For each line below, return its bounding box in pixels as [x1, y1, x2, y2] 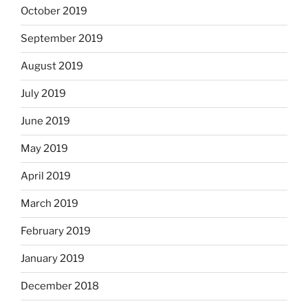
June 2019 [21, 115, 70, 127]
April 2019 [21, 170, 71, 182]
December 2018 [21, 280, 99, 292]
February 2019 [21, 225, 91, 237]
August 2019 [21, 60, 83, 72]
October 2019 [21, 5, 87, 17]
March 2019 [21, 197, 78, 210]
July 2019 [21, 87, 66, 100]
